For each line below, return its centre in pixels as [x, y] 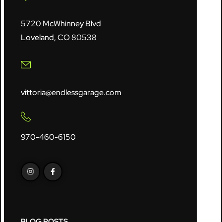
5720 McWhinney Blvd [61, 23]
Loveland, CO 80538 [59, 37]
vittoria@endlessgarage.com [71, 92]
